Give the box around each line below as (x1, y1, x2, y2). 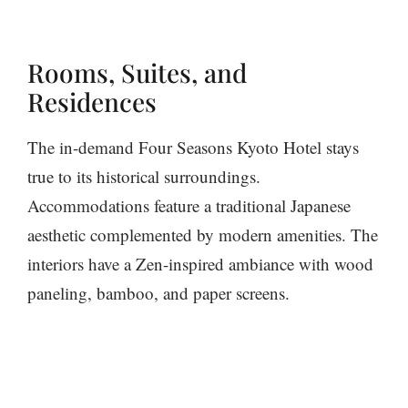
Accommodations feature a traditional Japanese (27, 193, 351, 217)
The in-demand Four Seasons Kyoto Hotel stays (27, 135, 359, 158)
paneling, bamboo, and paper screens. (27, 280, 295, 304)
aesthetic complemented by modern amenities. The (27, 222, 378, 246)
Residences (27, 84, 157, 118)
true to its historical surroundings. (27, 164, 260, 188)
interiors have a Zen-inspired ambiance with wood (27, 251, 373, 275)
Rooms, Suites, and (27, 55, 247, 89)
